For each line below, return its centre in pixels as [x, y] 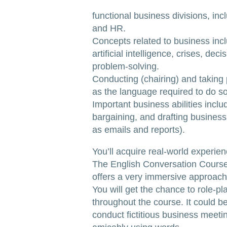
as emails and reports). [139, 130]
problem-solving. [126, 66]
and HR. [109, 28]
